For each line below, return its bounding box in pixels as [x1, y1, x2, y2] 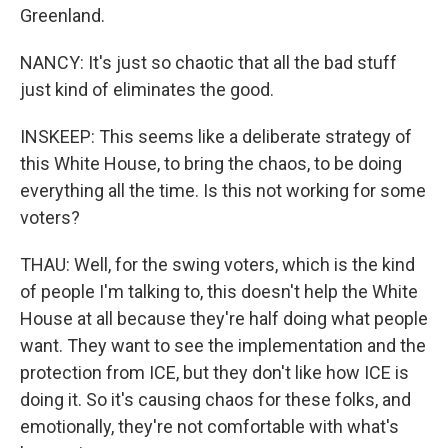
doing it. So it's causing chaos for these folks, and [20, 389, 411, 410]
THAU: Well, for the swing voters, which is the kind [20, 254, 415, 275]
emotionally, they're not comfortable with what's [20, 416, 399, 437]
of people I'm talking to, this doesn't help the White [20, 281, 418, 302]
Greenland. [20, 5, 105, 26]
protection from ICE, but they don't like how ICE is [20, 362, 409, 383]
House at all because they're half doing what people [20, 308, 428, 329]
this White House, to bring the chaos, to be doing [20, 153, 402, 174]
